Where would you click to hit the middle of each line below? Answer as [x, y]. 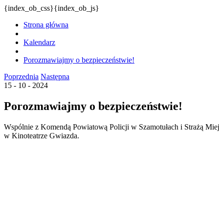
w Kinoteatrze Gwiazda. [42, 135]
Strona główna [46, 25]
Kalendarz [39, 42]
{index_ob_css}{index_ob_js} [52, 8]
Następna [55, 77]
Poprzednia [21, 77]
